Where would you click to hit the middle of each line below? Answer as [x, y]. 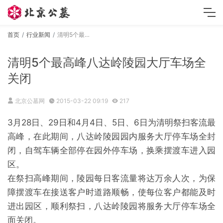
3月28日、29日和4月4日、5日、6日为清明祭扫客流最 [111, 122]
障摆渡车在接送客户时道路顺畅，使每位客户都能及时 [111, 192]
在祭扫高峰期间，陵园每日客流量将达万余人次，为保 [111, 178]
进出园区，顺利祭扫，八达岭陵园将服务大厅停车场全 [111, 206]
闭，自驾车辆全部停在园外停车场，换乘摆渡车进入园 [111, 150]
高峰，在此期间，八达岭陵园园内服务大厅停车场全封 [111, 136]
